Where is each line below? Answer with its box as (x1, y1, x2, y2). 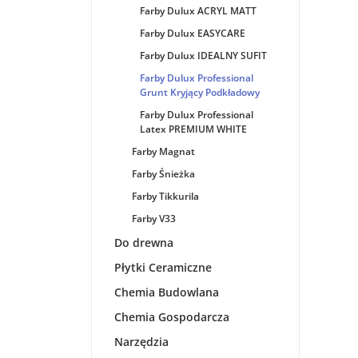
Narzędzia (114, 334, 169, 349)
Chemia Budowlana (114, 284, 219, 300)
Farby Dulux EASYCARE (140, 26, 245, 40)
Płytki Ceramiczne (114, 260, 212, 275)
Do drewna (114, 235, 173, 250)
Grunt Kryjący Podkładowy (140, 86, 260, 99)
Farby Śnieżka (132, 167, 195, 181)
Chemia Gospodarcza (114, 309, 229, 324)
